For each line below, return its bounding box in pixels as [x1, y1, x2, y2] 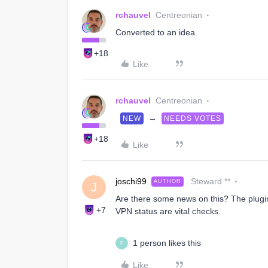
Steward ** [191, 176, 230, 186]
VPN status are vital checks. [115, 206, 221, 216]
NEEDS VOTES [164, 114, 221, 123]
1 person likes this [133, 238, 201, 248]
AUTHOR [154, 178, 181, 184]
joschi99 [115, 176, 147, 186]
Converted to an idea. [115, 28, 197, 37]
